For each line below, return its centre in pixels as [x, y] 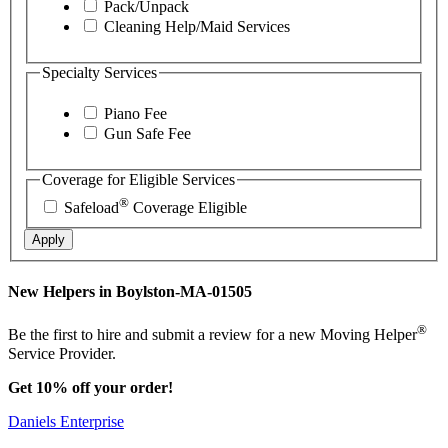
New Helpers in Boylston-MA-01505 [130, 291]
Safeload [91, 207]
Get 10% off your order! [90, 387]
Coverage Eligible [188, 207]
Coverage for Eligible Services [138, 180]
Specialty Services [99, 72]
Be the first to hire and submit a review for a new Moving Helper [212, 335]
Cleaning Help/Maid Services [195, 26]
